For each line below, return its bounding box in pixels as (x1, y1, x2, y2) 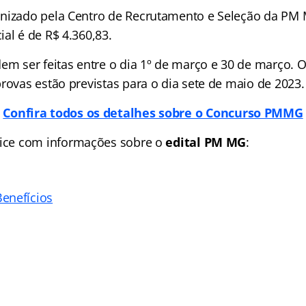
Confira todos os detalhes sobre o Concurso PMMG (3, 105, 303, 121)
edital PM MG (165, 134, 247, 150)
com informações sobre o (15, 134, 166, 150)
